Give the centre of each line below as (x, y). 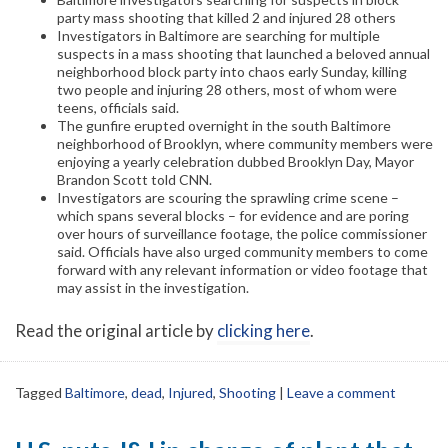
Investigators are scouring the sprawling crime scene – (228, 198)
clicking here (263, 331)
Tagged (40, 393)
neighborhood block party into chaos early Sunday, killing (232, 72)
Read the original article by (116, 331)
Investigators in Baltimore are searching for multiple (218, 36)
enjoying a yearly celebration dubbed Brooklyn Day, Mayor (235, 162)
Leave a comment (341, 393)
